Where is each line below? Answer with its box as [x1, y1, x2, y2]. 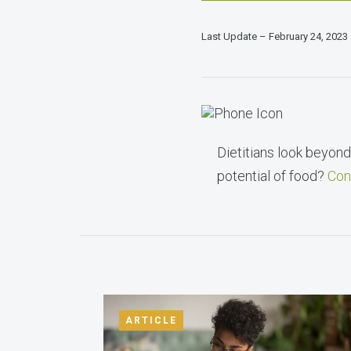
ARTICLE [125, 315, 177, 326]
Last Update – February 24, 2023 [201, 31, 348, 42]
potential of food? [217, 168, 327, 184]
